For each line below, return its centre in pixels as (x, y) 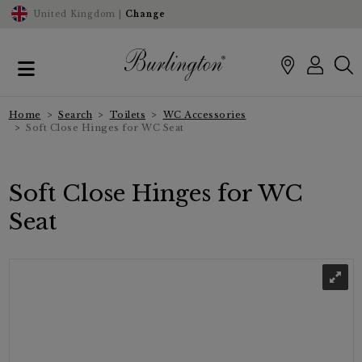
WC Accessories (204, 114)
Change (145, 15)
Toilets (127, 114)
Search (75, 114)
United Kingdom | (79, 15)
